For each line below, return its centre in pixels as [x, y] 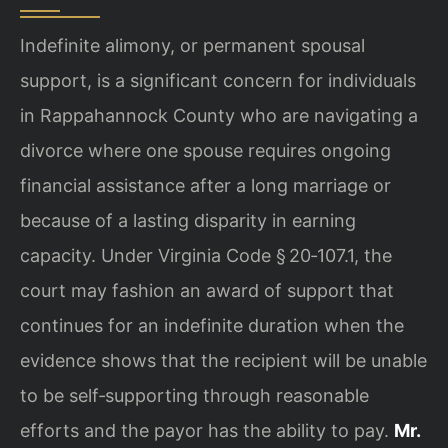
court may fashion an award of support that [207, 290]
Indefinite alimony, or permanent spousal [192, 45]
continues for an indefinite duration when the [212, 325]
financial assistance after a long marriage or [205, 185]
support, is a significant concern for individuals [218, 80]
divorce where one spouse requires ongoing [205, 150]
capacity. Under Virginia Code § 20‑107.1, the [206, 255]
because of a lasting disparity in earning [188, 220]
